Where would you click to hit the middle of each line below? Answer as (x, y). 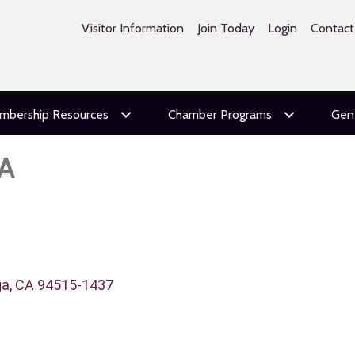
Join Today (225, 28)
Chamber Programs (219, 115)
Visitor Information (132, 28)
